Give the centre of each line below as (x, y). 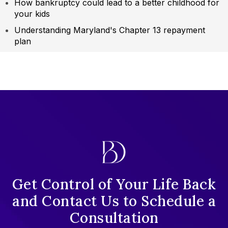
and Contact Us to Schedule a (114, 201)
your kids (32, 14)
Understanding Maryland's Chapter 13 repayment (110, 30)
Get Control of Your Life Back (114, 184)
